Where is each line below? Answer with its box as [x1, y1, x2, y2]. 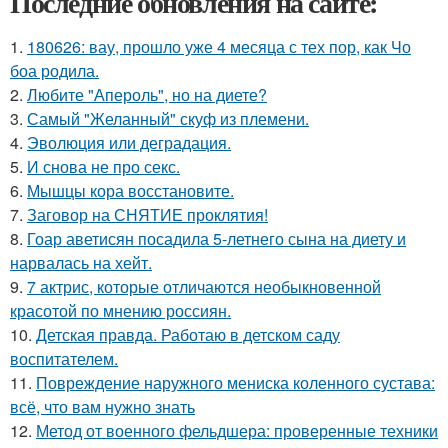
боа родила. [10, 59, 99, 83]
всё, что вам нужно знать [10, 395, 195, 419]
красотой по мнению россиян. [10, 299, 231, 323]
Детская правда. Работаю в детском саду [36, 323, 340, 347]
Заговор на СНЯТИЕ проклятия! [27, 203, 268, 227]
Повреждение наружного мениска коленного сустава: [36, 371, 435, 395]
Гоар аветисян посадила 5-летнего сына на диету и [27, 227, 406, 251]
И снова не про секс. [27, 155, 180, 179]
